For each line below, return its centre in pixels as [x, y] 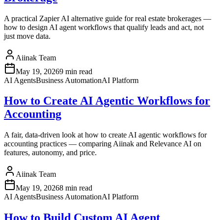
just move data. [27, 36]
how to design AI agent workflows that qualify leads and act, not [104, 27]
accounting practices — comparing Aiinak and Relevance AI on [103, 144]
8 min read [76, 188]
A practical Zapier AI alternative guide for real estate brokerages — [108, 18]
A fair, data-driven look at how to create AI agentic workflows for [105, 135]
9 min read [76, 71]
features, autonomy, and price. [50, 153]
